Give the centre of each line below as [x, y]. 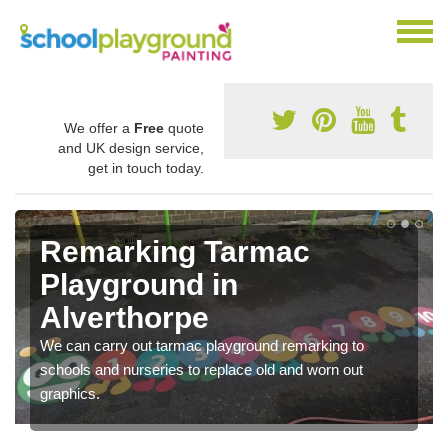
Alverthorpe [124, 317]
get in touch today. [146, 167]
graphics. [70, 393]
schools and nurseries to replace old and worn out [201, 369]
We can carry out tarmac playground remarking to [202, 345]
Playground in [139, 284]
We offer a [99, 127]
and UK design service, [131, 147]
